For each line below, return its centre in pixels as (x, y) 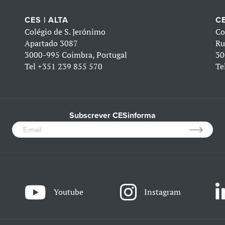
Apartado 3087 (51, 43)
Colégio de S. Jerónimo (65, 32)
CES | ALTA (47, 20)
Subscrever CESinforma (113, 116)
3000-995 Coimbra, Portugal (76, 55)
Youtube (69, 192)
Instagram (162, 192)
